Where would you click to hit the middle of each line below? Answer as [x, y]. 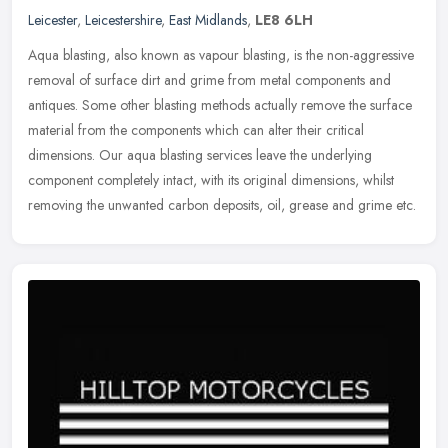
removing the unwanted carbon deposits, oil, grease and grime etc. [222, 204]
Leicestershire [123, 19]
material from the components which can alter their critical [196, 129]
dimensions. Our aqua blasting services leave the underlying [200, 154]
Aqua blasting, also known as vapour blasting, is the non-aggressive [221, 54]
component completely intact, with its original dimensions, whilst [211, 179]
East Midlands [208, 19]
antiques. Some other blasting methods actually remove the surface [220, 104]
